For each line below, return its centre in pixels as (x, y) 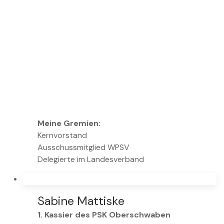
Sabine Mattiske (81, 201)
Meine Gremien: (69, 123)
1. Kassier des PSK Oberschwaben (104, 215)
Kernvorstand (62, 135)
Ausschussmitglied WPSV (83, 147)
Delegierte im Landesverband (91, 159)
